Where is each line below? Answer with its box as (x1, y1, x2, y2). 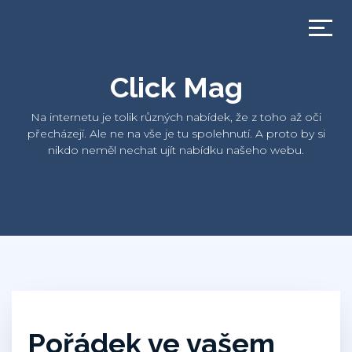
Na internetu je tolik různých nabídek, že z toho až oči (31, 110, 321, 124)
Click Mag (109, 71, 243, 104)
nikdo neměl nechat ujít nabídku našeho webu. (48, 143, 304, 157)
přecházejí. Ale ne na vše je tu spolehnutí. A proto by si (27, 126, 325, 141)
